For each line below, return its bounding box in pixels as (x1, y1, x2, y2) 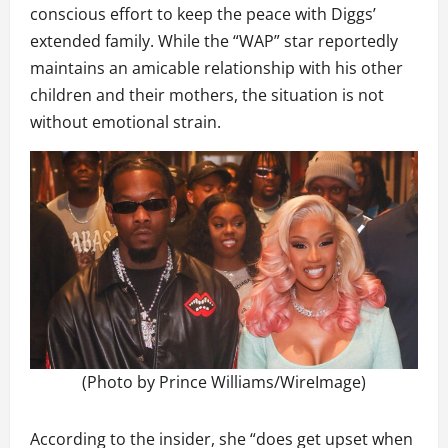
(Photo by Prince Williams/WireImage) (82, 371, 366, 394)
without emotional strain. (30, 111, 221, 134)
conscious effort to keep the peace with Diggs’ (30, 3, 376, 26)
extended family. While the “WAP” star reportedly (30, 30, 398, 53)
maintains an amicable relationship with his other (30, 57, 403, 80)
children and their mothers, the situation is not (30, 84, 384, 107)
